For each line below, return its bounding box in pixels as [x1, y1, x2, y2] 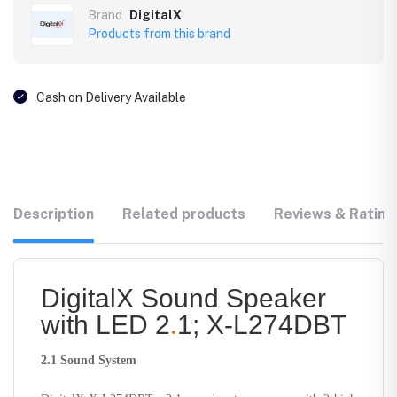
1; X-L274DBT [177, 309, 346, 339]
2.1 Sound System [41, 353, 136, 367]
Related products [122, 205, 245, 222]
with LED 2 [41, 309, 170, 339]
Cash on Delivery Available [36, 90, 186, 105]
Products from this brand [88, 26, 230, 41]
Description [13, 205, 94, 222]
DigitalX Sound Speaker [41, 283, 326, 313]
